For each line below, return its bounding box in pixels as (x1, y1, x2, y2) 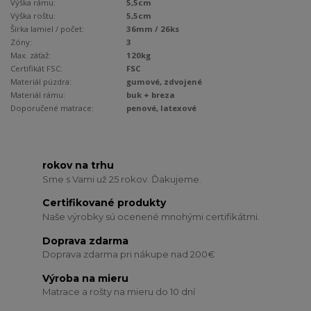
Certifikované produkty (42, 196, 167, 210)
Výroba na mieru (42, 271, 129, 285)
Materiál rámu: (10, 89, 65, 100)
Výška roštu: (10, 10, 56, 21)
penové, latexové (126, 102, 197, 113)
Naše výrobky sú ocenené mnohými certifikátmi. (42, 211, 260, 223)
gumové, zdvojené (126, 76, 203, 87)
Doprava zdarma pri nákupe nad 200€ (42, 249, 216, 260)
